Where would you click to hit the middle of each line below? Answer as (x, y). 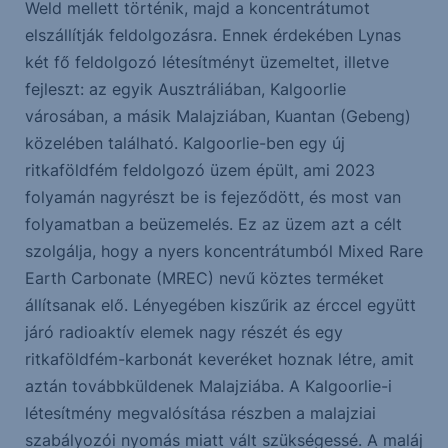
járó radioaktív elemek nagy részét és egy (183, 332)
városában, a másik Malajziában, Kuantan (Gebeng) (217, 116)
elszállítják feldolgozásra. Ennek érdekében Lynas (212, 35)
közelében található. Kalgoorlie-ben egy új (184, 143)
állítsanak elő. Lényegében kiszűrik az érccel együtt (220, 305)
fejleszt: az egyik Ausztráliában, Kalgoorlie (185, 89)
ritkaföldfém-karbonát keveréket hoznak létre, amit (219, 359)
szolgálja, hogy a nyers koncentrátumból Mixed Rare (223, 251)
